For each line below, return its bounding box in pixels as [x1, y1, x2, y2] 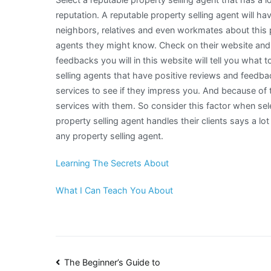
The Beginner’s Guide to [64, 256, 161, 267]
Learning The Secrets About [56, 157, 169, 168]
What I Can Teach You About [56, 184, 173, 195]
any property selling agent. [56, 130, 163, 141]
